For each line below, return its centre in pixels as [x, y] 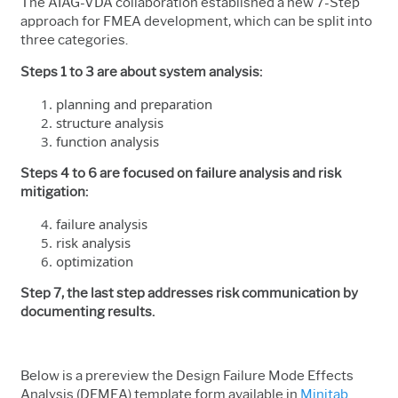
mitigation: [54, 191]
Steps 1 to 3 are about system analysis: [141, 72]
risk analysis [93, 242]
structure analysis [110, 122]
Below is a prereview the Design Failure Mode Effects [187, 375]
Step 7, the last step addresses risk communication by [189, 293]
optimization [95, 261]
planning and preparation [134, 103]
